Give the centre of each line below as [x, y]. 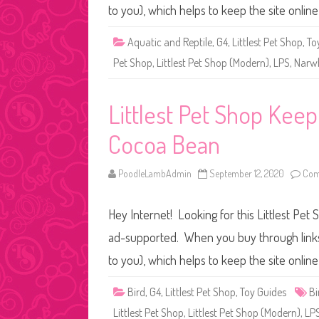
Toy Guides [263, 292]
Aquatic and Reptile [170, 42]
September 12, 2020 [247, 173]
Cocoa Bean [164, 144]
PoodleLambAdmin [155, 173]
